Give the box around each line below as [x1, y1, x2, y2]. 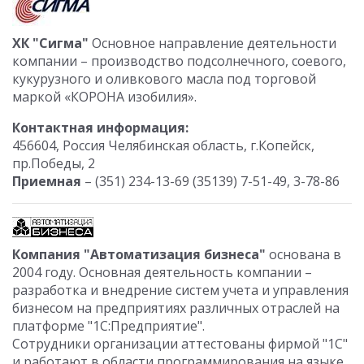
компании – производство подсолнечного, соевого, [12, 52, 346, 70]
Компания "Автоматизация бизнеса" [12, 245, 266, 263]
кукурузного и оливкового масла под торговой [12, 70, 316, 88]
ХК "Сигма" [12, 34, 92, 52]
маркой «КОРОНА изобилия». [12, 88, 197, 106]
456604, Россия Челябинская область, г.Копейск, [12, 136, 314, 154]
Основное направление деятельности [92, 34, 336, 52]
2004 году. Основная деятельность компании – [12, 263, 312, 281]
